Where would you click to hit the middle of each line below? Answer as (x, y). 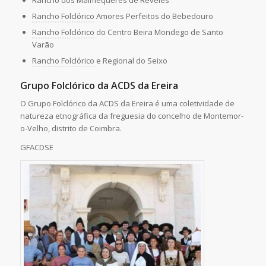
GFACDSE (37, 147)
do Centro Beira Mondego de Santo (159, 32)
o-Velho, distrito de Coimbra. (71, 128)
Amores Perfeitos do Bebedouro (153, 16)
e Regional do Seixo (131, 60)
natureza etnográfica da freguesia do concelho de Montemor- (132, 115)
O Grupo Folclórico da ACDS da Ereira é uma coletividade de (127, 103)
